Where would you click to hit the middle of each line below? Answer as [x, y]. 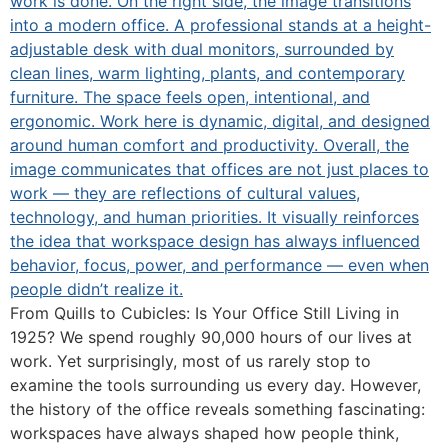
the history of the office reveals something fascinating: [217, 409]
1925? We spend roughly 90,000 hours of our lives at [211, 337]
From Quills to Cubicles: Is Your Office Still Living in [204, 313]
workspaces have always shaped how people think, [204, 433]
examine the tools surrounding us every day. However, [215, 385]
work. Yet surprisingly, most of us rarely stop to [190, 361]
